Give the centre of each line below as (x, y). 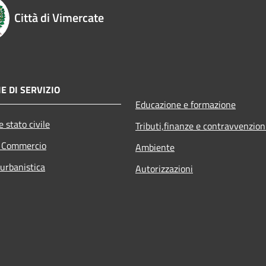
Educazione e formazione (186, 104)
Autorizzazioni (164, 168)
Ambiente (155, 147)
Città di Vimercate (59, 17)
